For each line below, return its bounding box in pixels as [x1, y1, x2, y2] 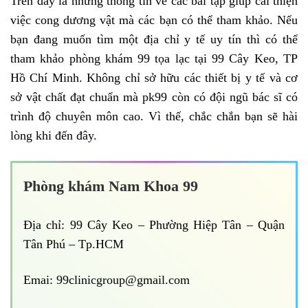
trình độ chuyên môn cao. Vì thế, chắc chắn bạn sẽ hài [10, 109, 298, 123]
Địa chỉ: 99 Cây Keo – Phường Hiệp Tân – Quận [23, 218, 285, 232]
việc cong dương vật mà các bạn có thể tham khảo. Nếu [10, 12, 298, 27]
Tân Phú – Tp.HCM [23, 237, 124, 252]
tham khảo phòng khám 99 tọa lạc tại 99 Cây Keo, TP [10, 51, 298, 65]
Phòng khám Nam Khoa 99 [23, 177, 198, 195]
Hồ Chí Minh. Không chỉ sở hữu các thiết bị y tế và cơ [10, 70, 298, 85]
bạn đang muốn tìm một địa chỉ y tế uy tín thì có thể [10, 32, 298, 46]
